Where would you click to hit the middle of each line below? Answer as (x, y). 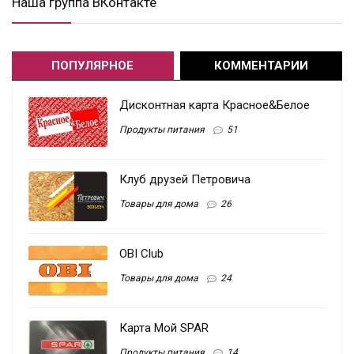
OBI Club (141, 254)
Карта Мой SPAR (164, 328)
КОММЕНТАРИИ (262, 66)
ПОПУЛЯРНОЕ (93, 66)
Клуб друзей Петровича (185, 180)
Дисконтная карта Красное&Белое (215, 105)
